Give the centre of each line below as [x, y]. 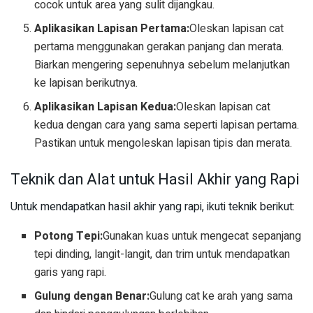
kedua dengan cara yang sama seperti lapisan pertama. [167, 125]
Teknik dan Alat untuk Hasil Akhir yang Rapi [155, 180]
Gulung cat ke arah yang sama [221, 296]
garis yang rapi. [71, 272]
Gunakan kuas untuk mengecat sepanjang [202, 236]
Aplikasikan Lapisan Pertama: [112, 29]
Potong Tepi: [69, 236]
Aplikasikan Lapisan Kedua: [105, 107]
